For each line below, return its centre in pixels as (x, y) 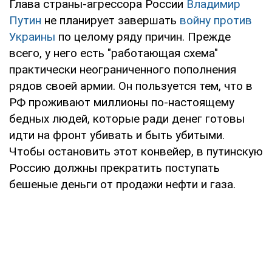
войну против (216, 20)
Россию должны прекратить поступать (114, 168)
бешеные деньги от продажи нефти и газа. (122, 184)
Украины (32, 36)
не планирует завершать (110, 20)
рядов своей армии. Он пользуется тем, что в (131, 86)
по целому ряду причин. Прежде (143, 36)
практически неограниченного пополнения (123, 69)
